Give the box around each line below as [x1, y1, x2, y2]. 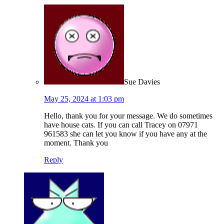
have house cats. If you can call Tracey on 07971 [44, 120, 198, 129]
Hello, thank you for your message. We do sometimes [44, 111, 212, 120]
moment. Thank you [44, 138, 108, 147]
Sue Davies [124, 77, 160, 86]
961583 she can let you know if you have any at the [44, 129, 207, 138]
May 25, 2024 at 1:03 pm [44, 94, 124, 103]
